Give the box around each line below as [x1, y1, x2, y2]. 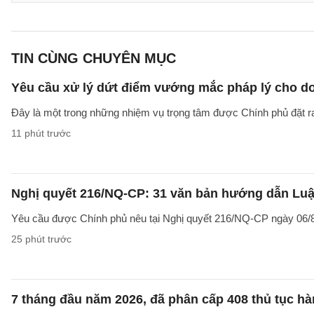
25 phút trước [11, 233, 71, 245]
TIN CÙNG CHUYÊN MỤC [11, 50, 176, 66]
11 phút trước [11, 128, 71, 139]
